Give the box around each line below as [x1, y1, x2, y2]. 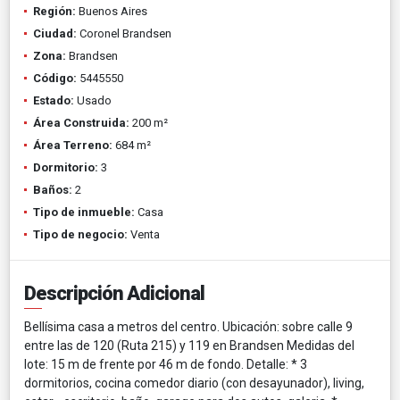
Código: [33, 71, 77, 85]
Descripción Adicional [24, 281, 204, 304]
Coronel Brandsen [77, 26, 171, 40]
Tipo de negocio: [33, 227, 128, 241]
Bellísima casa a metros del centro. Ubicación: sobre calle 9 [24, 319, 353, 334]
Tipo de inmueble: [33, 204, 135, 219]
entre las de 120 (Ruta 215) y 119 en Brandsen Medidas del [24, 337, 354, 353]
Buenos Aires [76, 4, 147, 18]
